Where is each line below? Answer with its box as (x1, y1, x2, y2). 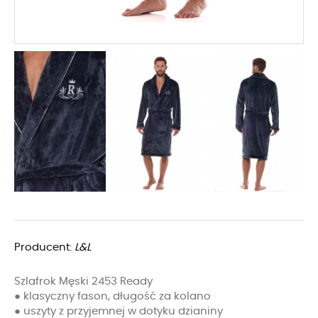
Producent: (14, 241, 75, 253)
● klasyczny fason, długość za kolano (14, 290, 211, 302)
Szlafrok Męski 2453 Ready (14, 275, 153, 287)
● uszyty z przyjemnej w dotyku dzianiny (14, 305, 223, 317)
